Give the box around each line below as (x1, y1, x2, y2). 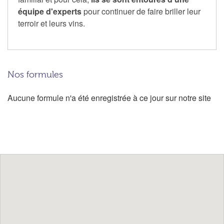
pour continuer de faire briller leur (81, 5, 200, 17)
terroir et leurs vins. (18, 17, 85, 29)
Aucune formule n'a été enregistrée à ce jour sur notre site (7, 92, 211, 104)
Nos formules (7, 69, 63, 80)
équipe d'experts (18, 5, 81, 17)
